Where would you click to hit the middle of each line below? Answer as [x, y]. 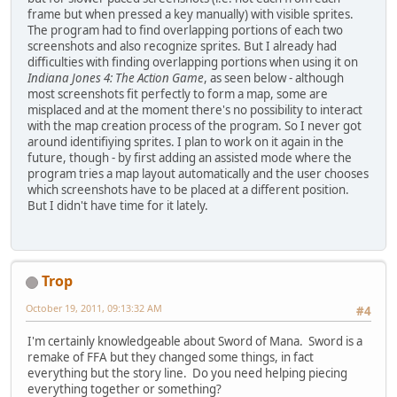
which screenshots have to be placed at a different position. [188, 189]
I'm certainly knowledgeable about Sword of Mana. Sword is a [195, 342]
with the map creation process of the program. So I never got [195, 125]
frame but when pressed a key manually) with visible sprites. [191, 14]
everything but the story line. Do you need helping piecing [187, 374]
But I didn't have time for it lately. [118, 205]
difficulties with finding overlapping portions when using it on [193, 62]
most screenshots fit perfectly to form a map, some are [178, 93]
